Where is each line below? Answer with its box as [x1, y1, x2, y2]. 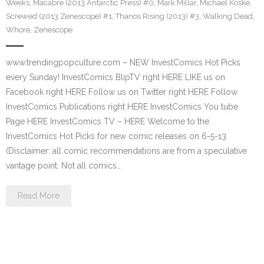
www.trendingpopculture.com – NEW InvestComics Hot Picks [6, 58, 240, 67]
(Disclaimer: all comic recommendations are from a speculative [6, 146, 247, 156]
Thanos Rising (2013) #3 [115, 12, 199, 21]
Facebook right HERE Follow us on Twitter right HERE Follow [6, 87, 237, 97]
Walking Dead [203, 12, 253, 21]
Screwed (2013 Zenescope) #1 [6, 12, 112, 21]
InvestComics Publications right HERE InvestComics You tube [6, 102, 238, 111]
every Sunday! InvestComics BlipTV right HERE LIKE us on [6, 72, 225, 82]
